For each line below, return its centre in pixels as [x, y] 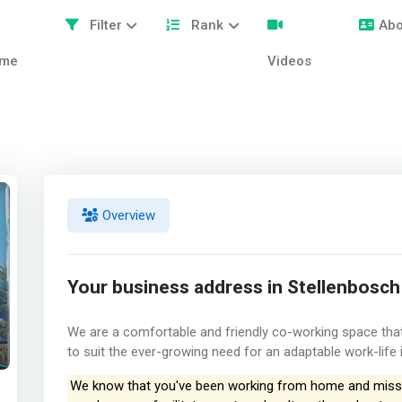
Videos [290, 61]
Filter [104, 25]
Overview [127, 215]
